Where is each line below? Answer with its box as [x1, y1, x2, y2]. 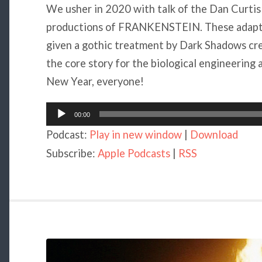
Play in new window [89, 127, 182, 141]
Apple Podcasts [97, 146, 170, 160]
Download [189, 127, 238, 141]
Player [45, 114, 75, 127]
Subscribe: [46, 146, 98, 160]
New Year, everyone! [46, 74, 144, 88]
